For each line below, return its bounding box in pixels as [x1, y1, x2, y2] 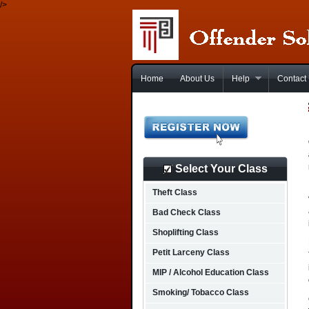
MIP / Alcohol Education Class [152, 268, 269, 277]
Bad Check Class [152, 208, 221, 217]
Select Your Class [172, 163, 268, 175]
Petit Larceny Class [152, 248, 230, 257]
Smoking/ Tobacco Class [152, 288, 249, 297]
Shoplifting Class [152, 228, 219, 237]
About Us [180, 74, 215, 83]
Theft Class [152, 188, 197, 197]
